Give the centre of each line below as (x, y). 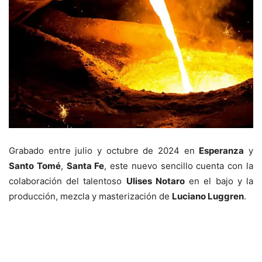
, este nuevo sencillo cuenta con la (179, 166)
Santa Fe (85, 166)
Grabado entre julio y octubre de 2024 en (104, 151)
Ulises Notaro (155, 181)
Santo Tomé (35, 166)
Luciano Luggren (208, 196)
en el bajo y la (219, 181)
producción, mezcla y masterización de (90, 196)
